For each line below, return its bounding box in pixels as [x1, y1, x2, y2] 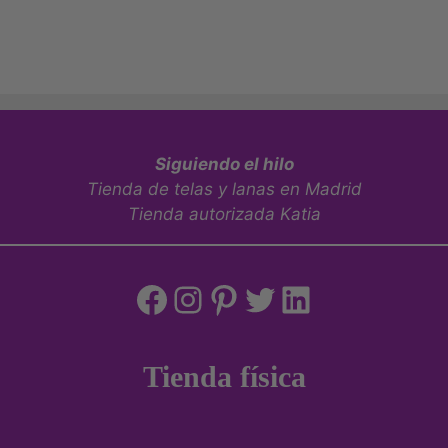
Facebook [133, 276, 299, 321]
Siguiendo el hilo [154, 153, 294, 174]
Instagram [169, 276, 338, 321]
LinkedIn [277, 276, 420, 321]
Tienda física [142, 359, 306, 393]
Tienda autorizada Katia [127, 203, 321, 224]
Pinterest [205, 276, 357, 321]
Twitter [241, 276, 360, 321]
